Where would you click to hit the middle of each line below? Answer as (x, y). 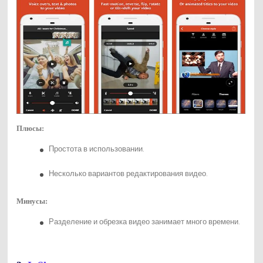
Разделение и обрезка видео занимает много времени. (144, 222)
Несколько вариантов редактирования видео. (128, 174)
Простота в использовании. (96, 149)
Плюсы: (30, 129)
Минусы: (32, 202)
